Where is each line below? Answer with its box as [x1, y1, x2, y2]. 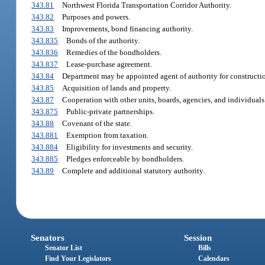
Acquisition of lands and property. [62, 83, 171, 92]
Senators [31, 233, 65, 243]
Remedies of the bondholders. [66, 47, 161, 57]
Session [183, 233, 212, 243]
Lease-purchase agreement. [66, 59, 152, 69]
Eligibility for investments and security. [66, 142, 193, 151]
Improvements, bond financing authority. [62, 24, 193, 33]
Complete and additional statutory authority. [62, 166, 205, 175]
